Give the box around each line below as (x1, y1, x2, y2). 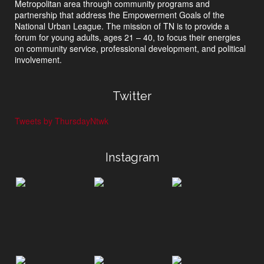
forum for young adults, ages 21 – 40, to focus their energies (15, 31, 240, 43)
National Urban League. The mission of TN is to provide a (15, 19, 229, 32)
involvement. (15, 53, 62, 65)
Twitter (113, 88, 151, 103)
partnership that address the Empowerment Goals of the (15, 8, 225, 21)
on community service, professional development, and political (15, 42, 246, 54)
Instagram (105, 150, 159, 164)
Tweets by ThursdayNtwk (15, 114, 108, 127)
